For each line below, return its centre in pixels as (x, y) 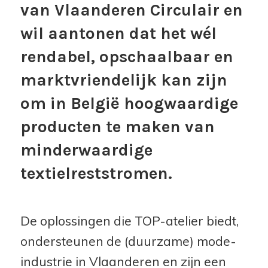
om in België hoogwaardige (129, 103)
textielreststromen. (96, 173)
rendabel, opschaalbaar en (127, 57)
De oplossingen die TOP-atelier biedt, (129, 220)
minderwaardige (86, 150)
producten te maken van (117, 127)
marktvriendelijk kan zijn (124, 80)
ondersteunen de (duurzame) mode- (128, 241)
